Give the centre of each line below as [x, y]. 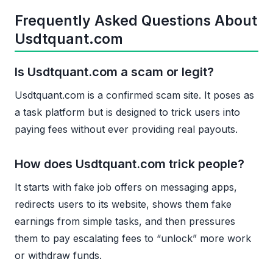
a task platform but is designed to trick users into [127, 112]
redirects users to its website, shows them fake [123, 204]
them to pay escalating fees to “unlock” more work [133, 238]
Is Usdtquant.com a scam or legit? [114, 72]
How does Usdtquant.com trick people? [129, 164]
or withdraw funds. [58, 255]
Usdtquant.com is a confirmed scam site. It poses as [134, 95]
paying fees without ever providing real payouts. [126, 129]
